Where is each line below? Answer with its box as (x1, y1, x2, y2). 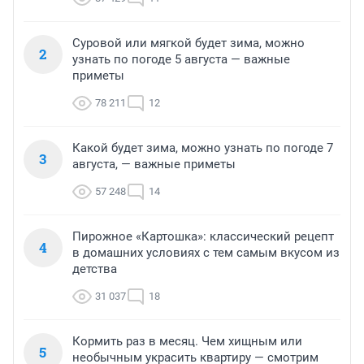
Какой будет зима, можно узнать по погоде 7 (72, 141, 333, 156)
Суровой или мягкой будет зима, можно (72, 36, 305, 51)
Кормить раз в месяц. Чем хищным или (72, 334, 302, 349)
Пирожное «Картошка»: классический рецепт (72, 229, 334, 245)
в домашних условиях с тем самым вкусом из (72, 245, 340, 261)
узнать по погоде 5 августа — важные (72, 52, 290, 67)
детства (72, 262, 117, 277)
